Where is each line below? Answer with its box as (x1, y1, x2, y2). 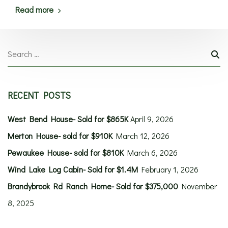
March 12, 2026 (116, 130, 169, 141)
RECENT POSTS (8, 89, 71, 101)
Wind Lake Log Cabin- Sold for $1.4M (8, 164, 138, 175)
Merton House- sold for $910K (8, 130, 112, 141)
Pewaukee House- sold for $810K (8, 147, 124, 158)
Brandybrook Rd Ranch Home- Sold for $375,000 (8, 181, 178, 191)
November (182, 181, 217, 191)
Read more (15, 4, 53, 15)
